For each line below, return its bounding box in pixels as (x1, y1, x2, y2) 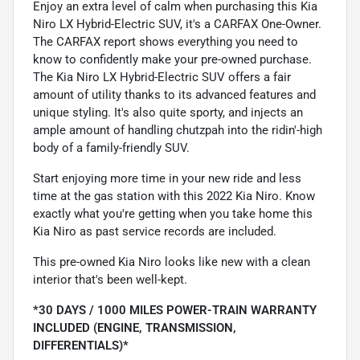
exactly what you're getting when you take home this (33, 206, 313, 221)
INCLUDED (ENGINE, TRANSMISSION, (33, 320, 236, 335)
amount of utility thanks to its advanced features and (33, 87, 316, 102)
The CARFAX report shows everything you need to (33, 34, 298, 49)
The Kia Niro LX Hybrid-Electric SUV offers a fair (33, 69, 291, 84)
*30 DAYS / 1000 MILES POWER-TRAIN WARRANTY (33, 302, 317, 317)
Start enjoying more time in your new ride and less (33, 170, 301, 186)
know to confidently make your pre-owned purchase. (33, 51, 312, 67)
